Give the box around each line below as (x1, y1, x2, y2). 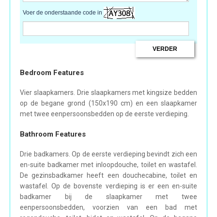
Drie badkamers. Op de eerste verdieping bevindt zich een (20, 150, 197, 158)
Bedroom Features (20, 68, 84, 77)
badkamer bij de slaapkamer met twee (20, 193, 197, 201)
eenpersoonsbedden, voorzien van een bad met (20, 203, 197, 212)
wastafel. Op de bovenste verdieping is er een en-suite (20, 182, 197, 190)
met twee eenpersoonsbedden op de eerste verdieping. (20, 110, 189, 118)
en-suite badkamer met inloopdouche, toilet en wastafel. (20, 161, 197, 169)
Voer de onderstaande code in (23, 9, 104, 16)
